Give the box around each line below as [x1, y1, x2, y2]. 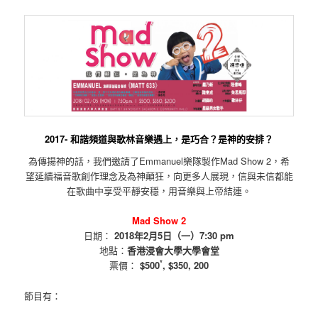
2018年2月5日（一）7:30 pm [114, 229, 234, 243]
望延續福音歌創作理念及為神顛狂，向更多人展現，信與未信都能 [25, 169, 293, 183]
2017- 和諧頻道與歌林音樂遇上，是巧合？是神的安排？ [45, 131, 273, 146]
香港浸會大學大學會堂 [126, 243, 219, 258]
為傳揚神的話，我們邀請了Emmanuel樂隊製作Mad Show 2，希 [28, 154, 290, 168]
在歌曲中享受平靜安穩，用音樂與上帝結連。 [67, 184, 251, 198]
